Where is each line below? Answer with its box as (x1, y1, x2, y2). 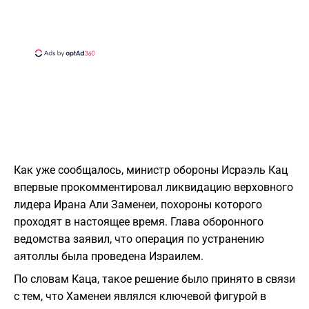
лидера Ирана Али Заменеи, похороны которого (14, 198, 262, 212)
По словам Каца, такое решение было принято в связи (14, 272, 295, 286)
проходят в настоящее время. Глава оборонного (14, 215, 263, 229)
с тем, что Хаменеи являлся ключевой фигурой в (14, 290, 266, 303)
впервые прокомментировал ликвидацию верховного (14, 181, 293, 195)
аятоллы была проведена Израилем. (14, 250, 203, 263)
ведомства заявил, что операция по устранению (14, 232, 264, 246)
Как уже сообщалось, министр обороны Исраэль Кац (14, 163, 288, 177)
